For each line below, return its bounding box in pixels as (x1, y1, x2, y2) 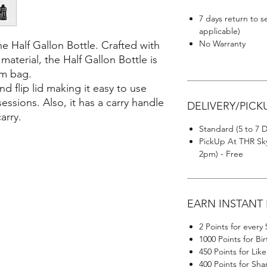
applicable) (199, 26, 240, 37)
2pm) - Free (199, 148, 243, 160)
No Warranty (199, 38, 246, 49)
